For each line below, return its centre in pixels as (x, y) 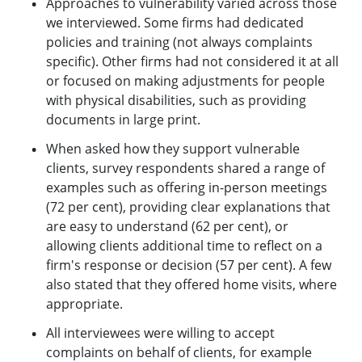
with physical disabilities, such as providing (176, 100)
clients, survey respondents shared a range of (185, 168)
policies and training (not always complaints (179, 42)
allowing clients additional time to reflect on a (184, 245)
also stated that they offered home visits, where (191, 284)
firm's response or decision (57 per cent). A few (188, 265)
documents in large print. (123, 119)
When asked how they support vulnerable (173, 148)
